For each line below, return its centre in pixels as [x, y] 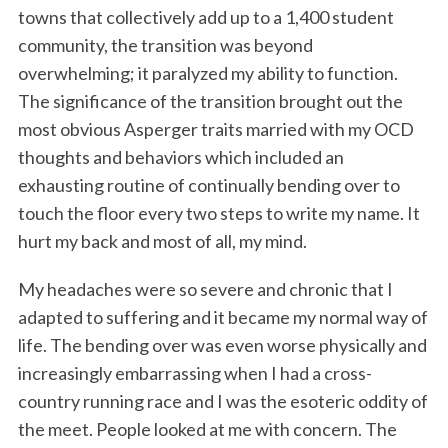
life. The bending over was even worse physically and [222, 344]
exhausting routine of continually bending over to [208, 184]
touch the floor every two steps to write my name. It [218, 212]
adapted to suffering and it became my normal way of [222, 316]
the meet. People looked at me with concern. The [207, 428]
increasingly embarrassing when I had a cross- [194, 372]
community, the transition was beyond [165, 44]
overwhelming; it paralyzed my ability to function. [207, 72]
